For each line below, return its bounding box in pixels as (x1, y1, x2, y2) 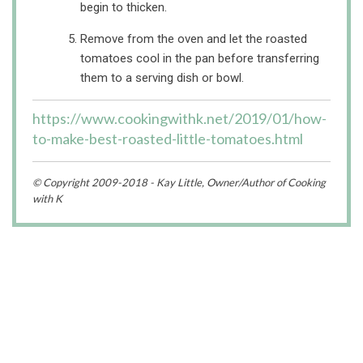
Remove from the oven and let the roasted (80, 32, 307, 47)
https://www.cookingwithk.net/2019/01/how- (32, 109, 327, 128)
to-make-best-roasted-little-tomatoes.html (32, 130, 303, 148)
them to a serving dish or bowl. (80, 70, 244, 86)
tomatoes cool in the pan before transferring (80, 51, 319, 66)
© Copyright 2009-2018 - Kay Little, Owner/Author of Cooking (32, 176, 326, 190)
